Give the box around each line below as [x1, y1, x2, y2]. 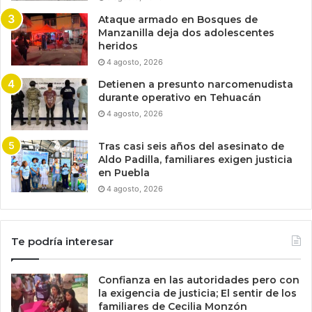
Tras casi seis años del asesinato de [98, 140, 284, 153]
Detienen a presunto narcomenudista [98, 78, 293, 91]
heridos [98, 40, 138, 53]
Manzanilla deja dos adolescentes [98, 26, 274, 40]
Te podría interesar [11, 235, 114, 249]
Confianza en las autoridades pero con [98, 274, 299, 287]
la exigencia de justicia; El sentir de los [98, 287, 297, 300]
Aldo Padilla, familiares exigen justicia [98, 153, 292, 166]
